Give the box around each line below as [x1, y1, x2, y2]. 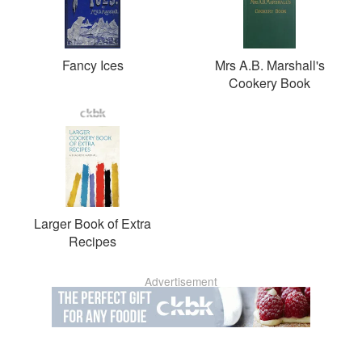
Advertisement [145, 272, 217, 289]
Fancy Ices [61, 55, 124, 74]
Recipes [69, 231, 116, 250]
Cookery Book [229, 73, 310, 92]
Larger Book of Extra [34, 213, 151, 233]
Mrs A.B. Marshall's [214, 55, 325, 74]
